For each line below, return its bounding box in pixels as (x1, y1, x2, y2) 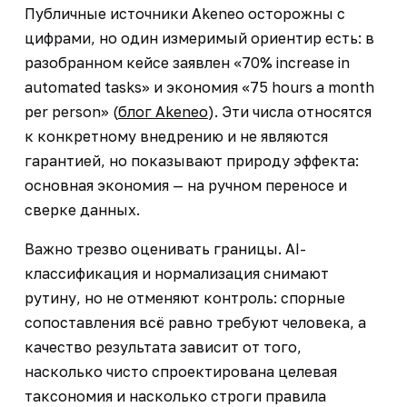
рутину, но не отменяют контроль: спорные (24, 288, 345, 307)
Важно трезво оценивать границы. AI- (24, 239, 306, 258)
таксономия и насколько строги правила (24, 386, 326, 405)
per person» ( (24, 102, 118, 121)
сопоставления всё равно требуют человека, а (24, 313, 366, 332)
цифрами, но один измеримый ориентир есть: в (24, 28, 374, 47)
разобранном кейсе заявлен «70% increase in (24, 53, 350, 72)
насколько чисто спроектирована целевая (24, 362, 337, 381)
